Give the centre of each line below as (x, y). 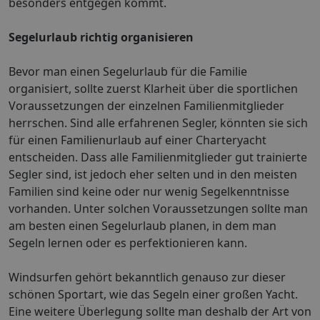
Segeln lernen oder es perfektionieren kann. (128, 243)
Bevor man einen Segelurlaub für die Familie (128, 71)
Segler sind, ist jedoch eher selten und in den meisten (153, 174)
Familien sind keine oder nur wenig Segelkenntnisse (149, 191)
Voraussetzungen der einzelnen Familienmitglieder (146, 106)
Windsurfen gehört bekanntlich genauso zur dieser (147, 277)
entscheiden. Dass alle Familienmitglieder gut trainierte (158, 157)
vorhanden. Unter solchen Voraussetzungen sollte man (158, 209)
